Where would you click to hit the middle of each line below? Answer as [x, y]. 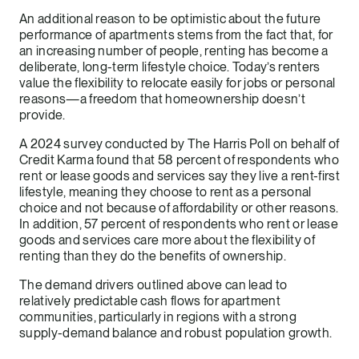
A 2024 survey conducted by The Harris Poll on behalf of [179, 143]
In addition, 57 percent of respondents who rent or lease [179, 224]
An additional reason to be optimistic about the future [170, 18]
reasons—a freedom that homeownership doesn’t [163, 99]
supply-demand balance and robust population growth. [176, 333]
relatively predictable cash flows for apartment [150, 301]
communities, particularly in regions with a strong [158, 317]
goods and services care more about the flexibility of [167, 240]
